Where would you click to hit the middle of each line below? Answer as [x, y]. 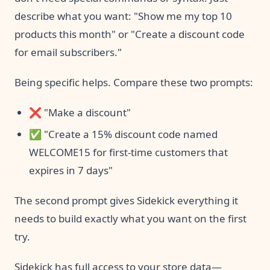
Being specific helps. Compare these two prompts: [134, 82]
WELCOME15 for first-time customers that [128, 152]
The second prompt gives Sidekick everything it [126, 200]
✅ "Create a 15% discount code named [123, 134]
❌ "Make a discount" [80, 112]
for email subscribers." [68, 52]
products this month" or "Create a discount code [130, 34]
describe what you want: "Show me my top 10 [123, 16]
